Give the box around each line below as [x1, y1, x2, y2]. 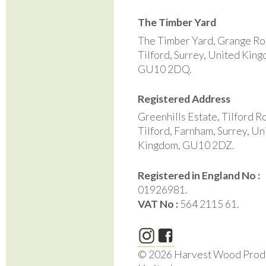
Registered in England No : [138, 169, 260, 182]
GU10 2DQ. [138, 63, 191, 76]
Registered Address [138, 92, 230, 105]
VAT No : [138, 197, 180, 210]
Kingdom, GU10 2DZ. [138, 139, 234, 152]
